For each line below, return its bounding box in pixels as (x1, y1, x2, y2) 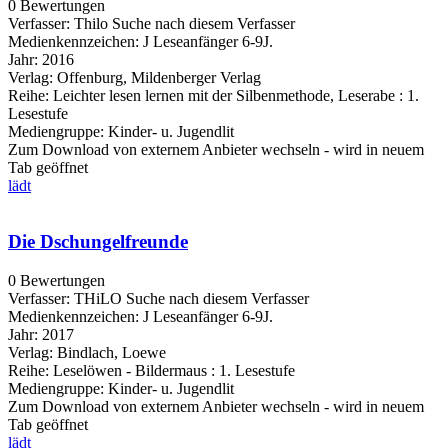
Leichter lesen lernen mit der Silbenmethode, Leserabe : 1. (49, 86, 419, 104)
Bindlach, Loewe (57, 344, 166, 362)
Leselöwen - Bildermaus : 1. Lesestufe (49, 362, 295, 380)
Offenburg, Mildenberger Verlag (57, 68, 261, 86)
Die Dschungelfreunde (8, 231, 188, 253)
